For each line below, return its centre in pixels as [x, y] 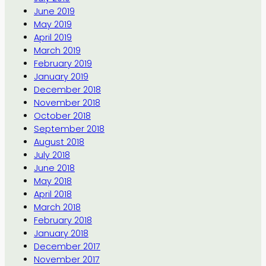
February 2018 [63, 220]
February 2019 [63, 63]
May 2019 [53, 24]
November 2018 [67, 102]
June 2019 [54, 11]
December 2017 [67, 246]
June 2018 [54, 168]
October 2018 [62, 115]
